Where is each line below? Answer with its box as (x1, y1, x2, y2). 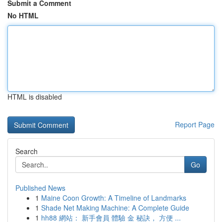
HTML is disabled (7, 92, 62, 102)
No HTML (7, 10, 39, 20)
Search (15, 146, 38, 156)
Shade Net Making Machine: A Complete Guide (41, 203, 189, 213)
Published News (15, 183, 65, 193)
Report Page (175, 119, 215, 129)
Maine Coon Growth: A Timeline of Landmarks (41, 193, 186, 203)
